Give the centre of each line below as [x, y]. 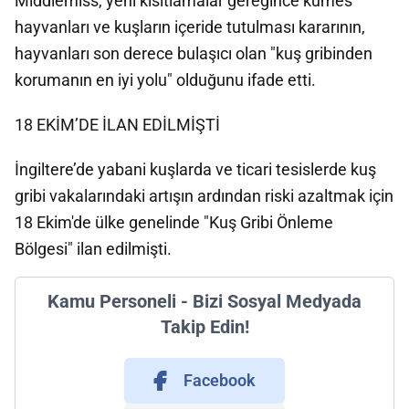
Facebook [219, 380]
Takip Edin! [204, 326]
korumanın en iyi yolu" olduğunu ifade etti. [165, 79]
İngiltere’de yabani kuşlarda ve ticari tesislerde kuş [195, 169]
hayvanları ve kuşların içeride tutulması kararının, [190, 26]
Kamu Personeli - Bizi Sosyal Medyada [204, 301]
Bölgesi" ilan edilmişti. [93, 248]
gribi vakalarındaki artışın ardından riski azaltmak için [204, 195]
